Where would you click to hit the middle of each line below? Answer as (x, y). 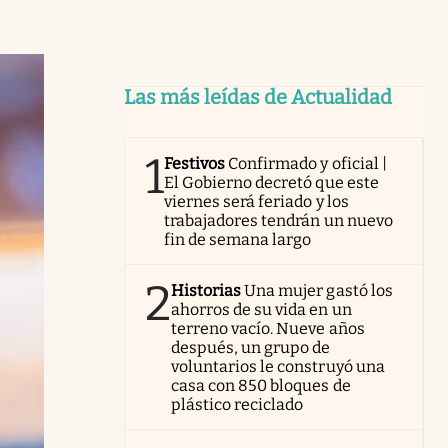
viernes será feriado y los (256, 201)
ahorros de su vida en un (261, 309)
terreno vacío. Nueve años (268, 328)
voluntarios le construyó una (278, 366)
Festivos (195, 163)
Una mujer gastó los (318, 290)
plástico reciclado (237, 404)
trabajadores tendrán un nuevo (278, 220)
